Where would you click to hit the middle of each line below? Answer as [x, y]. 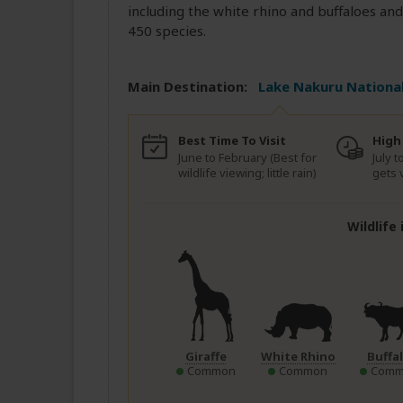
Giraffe [206, 356]
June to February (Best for [247, 158]
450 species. [167, 31]
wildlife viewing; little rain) [247, 173]
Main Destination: [188, 87]
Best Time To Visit [232, 141]
